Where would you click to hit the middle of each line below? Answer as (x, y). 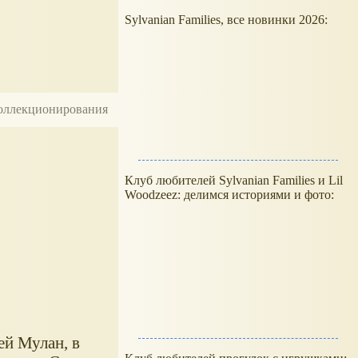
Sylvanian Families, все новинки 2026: (228, 20)
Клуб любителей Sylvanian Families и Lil (234, 180)
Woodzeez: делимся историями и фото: (229, 195)
